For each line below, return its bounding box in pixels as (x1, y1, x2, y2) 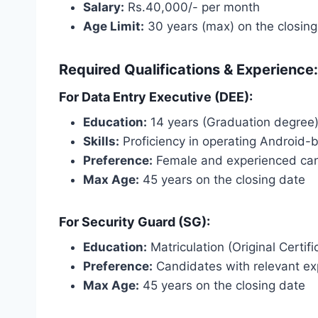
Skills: (83, 133, 119, 148)
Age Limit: (83, 18, 144, 33)
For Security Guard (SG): (59, 214, 210, 229)
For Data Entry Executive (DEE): (59, 89, 253, 104)
